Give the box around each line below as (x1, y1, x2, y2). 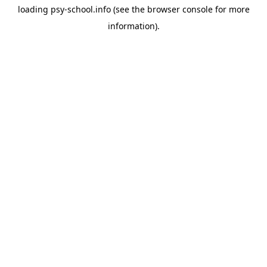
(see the (110, 4, 145, 15)
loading (17, 4, 51, 15)
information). (107, 20, 160, 32)
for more (212, 4, 250, 15)
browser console (147, 4, 213, 15)
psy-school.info (50, 4, 111, 15)
